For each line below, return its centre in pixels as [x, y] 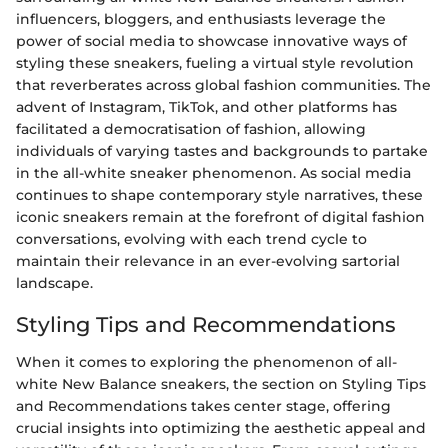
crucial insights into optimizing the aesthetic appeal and [221, 428]
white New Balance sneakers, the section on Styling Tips [221, 384]
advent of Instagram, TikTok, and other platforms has [206, 106]
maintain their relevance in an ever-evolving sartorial [208, 260]
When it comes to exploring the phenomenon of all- [206, 362]
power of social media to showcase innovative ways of [211, 40]
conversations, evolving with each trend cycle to [191, 238]
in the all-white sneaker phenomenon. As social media [213, 172]
